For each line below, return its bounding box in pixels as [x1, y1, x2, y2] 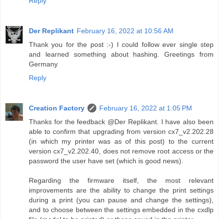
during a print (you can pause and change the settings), [29, 196, 214, 204]
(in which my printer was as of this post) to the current [29, 137, 214, 145]
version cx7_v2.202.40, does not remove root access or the [29, 147, 214, 155]
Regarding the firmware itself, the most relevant [29, 176, 214, 184]
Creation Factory [29, 104, 85, 112]
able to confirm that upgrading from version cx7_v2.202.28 [29, 127, 214, 135]
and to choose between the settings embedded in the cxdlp [29, 205, 214, 214]
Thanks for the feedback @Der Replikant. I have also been [29, 117, 214, 126]
